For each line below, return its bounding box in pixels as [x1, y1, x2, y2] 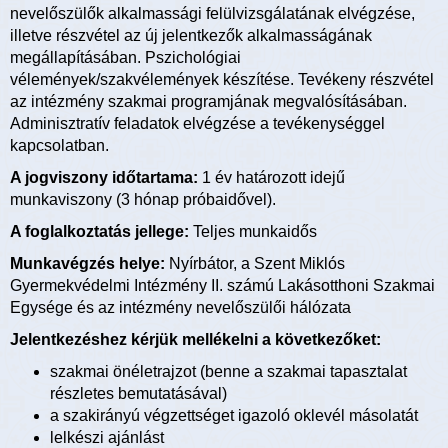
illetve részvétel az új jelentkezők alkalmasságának [10, 27, 372, 45]
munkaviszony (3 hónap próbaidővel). [10, 191, 276, 209]
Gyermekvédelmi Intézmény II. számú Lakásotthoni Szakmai [10, 277, 435, 295]
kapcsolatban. [10, 137, 109, 155]
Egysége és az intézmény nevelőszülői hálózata [10, 299, 351, 317]
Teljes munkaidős [189, 223, 317, 241]
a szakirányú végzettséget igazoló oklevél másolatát [50, 407, 422, 425]
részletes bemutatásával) [50, 385, 227, 403]
